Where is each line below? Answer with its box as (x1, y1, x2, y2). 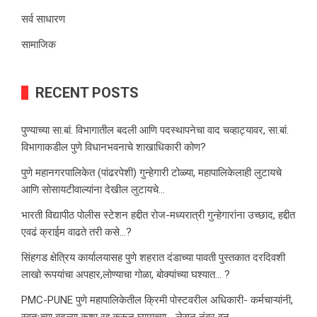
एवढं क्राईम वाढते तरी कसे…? (21, 226, 132, 239)
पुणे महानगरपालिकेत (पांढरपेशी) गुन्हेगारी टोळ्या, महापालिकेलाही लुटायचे (21, 166, 282, 180)
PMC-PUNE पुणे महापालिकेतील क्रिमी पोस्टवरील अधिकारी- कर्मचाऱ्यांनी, (21, 294, 293, 307)
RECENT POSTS (35, 84, 139, 102)
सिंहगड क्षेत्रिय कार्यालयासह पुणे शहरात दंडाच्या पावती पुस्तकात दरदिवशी (21, 251, 285, 265)
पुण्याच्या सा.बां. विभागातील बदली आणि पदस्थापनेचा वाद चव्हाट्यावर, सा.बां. (21, 124, 289, 137)
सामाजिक (21, 38, 56, 52)
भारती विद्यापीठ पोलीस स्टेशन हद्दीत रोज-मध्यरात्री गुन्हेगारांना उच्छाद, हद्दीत (21, 209, 295, 222)
